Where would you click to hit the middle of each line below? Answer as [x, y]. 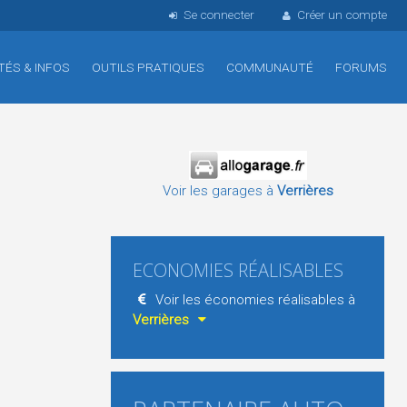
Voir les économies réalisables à [254, 300]
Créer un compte [342, 15]
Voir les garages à [219, 191]
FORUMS [361, 67]
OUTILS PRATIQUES [148, 67]
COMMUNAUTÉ [270, 67]
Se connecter [218, 15]
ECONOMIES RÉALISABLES [238, 270]
